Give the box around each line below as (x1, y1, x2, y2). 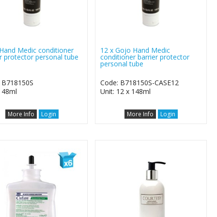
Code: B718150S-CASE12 (100, 77, 179, 87)
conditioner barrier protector (100, 52, 190, 62)
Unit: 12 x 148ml (100, 86, 151, 96)
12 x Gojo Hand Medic (100, 45, 170, 55)
